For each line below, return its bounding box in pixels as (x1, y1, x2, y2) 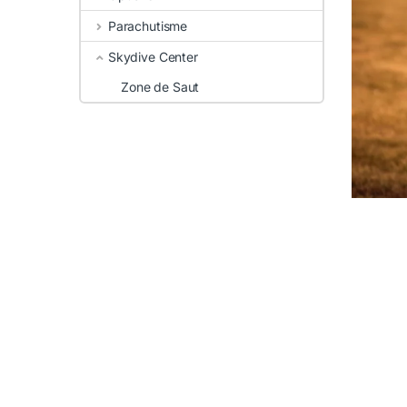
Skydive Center (107, 49, 198, 65)
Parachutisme (107, 18, 188, 35)
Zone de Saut (121, 78, 200, 94)
